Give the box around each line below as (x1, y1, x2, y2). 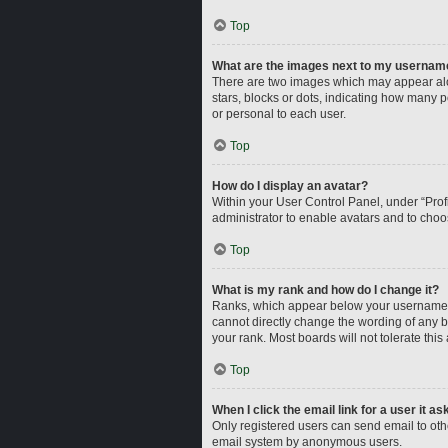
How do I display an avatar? (212, 179, 368, 193)
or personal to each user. (212, 107, 346, 121)
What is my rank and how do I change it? (212, 283, 439, 297)
